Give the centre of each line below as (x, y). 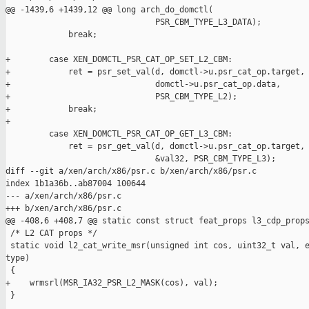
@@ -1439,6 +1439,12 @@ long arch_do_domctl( (109, 10)
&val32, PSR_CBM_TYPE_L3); (141, 159)
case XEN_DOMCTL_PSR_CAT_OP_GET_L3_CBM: (119, 134)
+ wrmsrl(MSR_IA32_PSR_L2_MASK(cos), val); (112, 283)
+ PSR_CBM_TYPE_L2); (121, 97)
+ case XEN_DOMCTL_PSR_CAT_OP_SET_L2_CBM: (119, 60)
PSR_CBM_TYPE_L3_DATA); (133, 22)
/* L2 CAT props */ (51, 233)
